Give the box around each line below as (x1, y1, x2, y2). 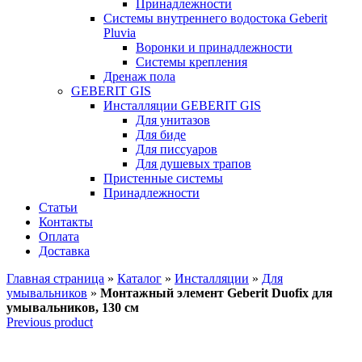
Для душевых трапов (136, 157, 251, 170)
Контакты (39, 215, 93, 229)
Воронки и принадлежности (136, 40, 293, 54)
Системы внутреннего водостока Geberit (103, 11, 327, 25)
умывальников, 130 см (6, 301, 139, 314)
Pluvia (103, 26, 136, 40)
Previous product (6, 315, 93, 329)
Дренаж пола (103, 69, 175, 83)
